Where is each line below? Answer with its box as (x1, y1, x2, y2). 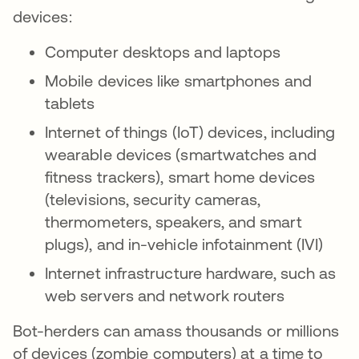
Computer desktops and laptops (45, 42, 281, 61)
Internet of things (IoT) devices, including (45, 123, 336, 141)
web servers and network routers (45, 286, 289, 305)
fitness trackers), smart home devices (45, 167, 315, 186)
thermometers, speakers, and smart (45, 212, 302, 231)
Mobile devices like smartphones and (45, 71, 312, 90)
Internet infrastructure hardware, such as (45, 264, 337, 282)
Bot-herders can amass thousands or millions (13, 321, 340, 340)
